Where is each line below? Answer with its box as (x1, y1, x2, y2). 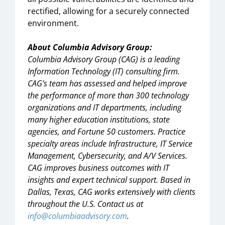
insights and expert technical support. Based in (28, 174, 190, 185)
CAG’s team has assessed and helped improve (28, 78, 187, 89)
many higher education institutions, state (28, 114, 170, 125)
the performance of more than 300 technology (28, 90, 189, 101)
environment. (28, 18, 79, 29)
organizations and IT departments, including (28, 102, 181, 113)
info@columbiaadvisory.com (28, 210, 127, 221)
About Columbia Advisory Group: (28, 42, 152, 53)
